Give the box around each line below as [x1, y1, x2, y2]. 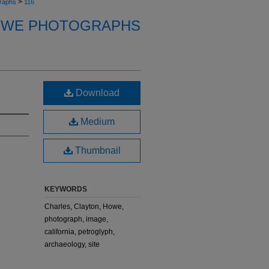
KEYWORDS [44, 185, 87, 193]
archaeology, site [44, 240, 100, 249]
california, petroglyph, [44, 228, 115, 236]
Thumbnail [72, 145, 121, 156]
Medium [78, 116, 115, 127]
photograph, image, [44, 215, 108, 223]
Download [73, 88, 119, 98]
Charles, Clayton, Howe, [44, 202, 124, 211]
